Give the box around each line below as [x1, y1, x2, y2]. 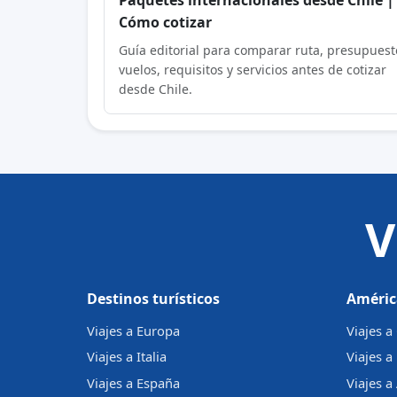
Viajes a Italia [87, 347, 167, 366]
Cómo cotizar [119, 12, 213, 32]
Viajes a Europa [87, 321, 180, 339]
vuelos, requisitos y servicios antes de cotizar [119, 60, 387, 78]
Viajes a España [87, 373, 180, 392]
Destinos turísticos [87, 289, 220, 309]
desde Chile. [119, 80, 193, 97]
